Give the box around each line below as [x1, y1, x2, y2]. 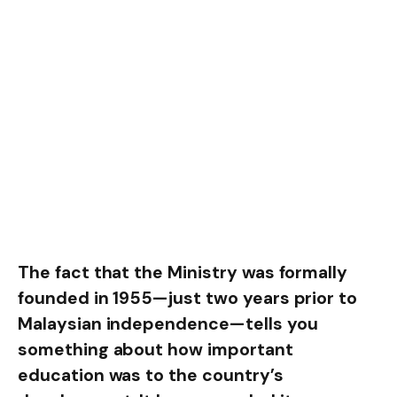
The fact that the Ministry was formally [18, 261, 348, 284]
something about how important [18, 339, 293, 362]
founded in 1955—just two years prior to [18, 287, 358, 310]
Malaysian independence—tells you [18, 313, 318, 336]
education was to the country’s [18, 364, 284, 387]
